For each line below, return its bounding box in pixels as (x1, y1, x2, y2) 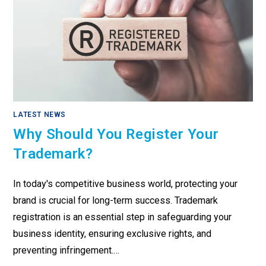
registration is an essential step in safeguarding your (13, 211, 232, 223)
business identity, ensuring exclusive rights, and (13, 228, 212, 240)
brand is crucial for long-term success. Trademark (13, 195, 218, 207)
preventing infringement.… (13, 245, 120, 256)
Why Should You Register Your (13, 126, 219, 143)
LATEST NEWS (13, 110, 66, 119)
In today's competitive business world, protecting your (13, 178, 238, 190)
